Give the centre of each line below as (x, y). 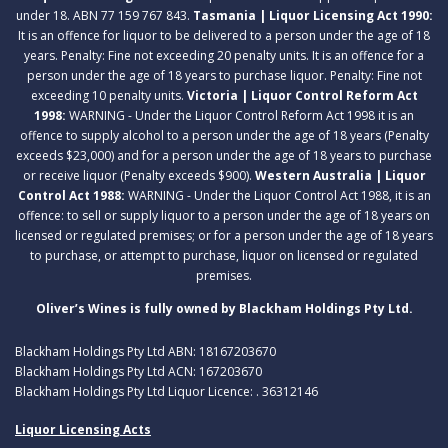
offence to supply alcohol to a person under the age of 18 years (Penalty (224, 135)
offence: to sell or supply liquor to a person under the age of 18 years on (224, 215)
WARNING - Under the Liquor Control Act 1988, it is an (279, 195)
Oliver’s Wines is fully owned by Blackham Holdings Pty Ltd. (224, 308)
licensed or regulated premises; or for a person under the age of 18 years (224, 235)
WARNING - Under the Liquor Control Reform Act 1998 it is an (241, 115)
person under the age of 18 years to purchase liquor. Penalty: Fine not (224, 75)
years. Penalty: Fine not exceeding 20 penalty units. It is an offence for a (224, 55)
